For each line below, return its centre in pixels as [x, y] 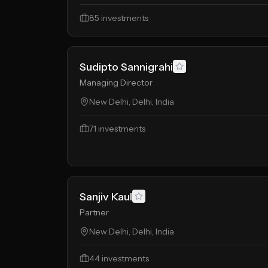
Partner [94, 212]
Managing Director [116, 83]
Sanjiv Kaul [106, 197]
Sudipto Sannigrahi [126, 67]
